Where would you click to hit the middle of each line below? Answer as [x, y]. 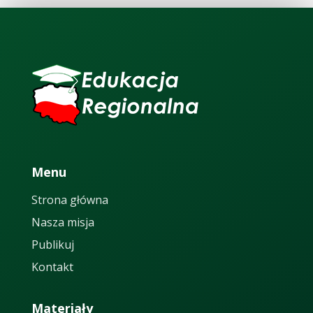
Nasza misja [63, 222]
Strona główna [70, 199]
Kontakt [52, 267]
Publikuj [52, 244]
